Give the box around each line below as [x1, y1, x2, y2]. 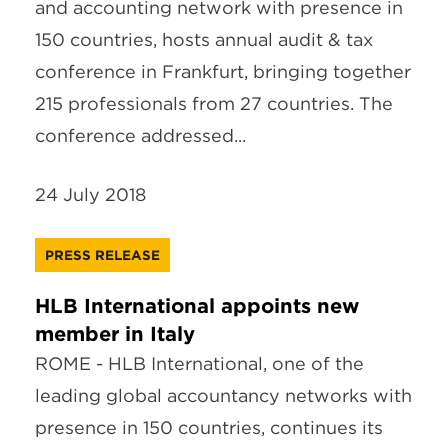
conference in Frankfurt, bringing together [35, 60, 411, 82]
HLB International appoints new [35, 293, 359, 318]
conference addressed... [35, 124, 246, 146]
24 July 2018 [35, 183, 146, 205]
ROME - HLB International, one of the [35, 352, 364, 374]
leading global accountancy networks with [35, 384, 412, 406]
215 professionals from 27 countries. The [35, 92, 393, 114]
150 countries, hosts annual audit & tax [35, 28, 373, 50]
